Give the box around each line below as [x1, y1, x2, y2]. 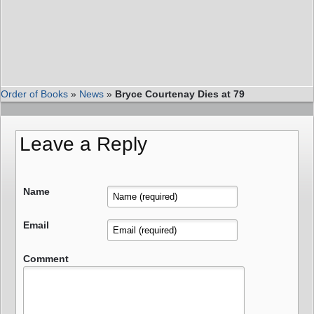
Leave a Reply [20, 133, 147, 155]
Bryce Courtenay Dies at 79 [115, 88, 245, 100]
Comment [23, 253, 69, 264]
